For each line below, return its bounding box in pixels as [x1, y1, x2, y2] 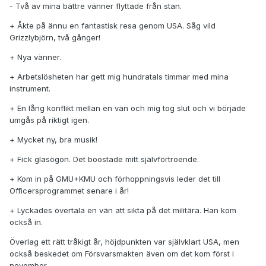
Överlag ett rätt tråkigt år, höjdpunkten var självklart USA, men [9, 237, 239, 247]
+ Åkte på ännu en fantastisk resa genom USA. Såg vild [9, 21, 216, 31]
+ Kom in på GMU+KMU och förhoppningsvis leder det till [9, 174, 220, 184]
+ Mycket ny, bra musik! [9, 135, 97, 145]
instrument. [9, 84, 50, 94]
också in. [9, 217, 43, 227]
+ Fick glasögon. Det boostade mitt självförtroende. [9, 154, 199, 164]
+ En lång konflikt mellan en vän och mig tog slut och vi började [9, 103, 246, 113]
